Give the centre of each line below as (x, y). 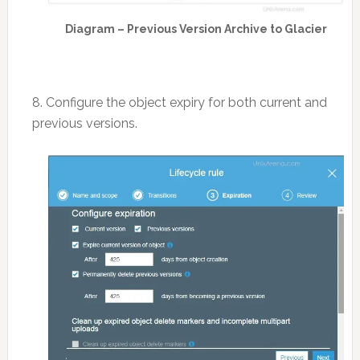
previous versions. (84, 123)
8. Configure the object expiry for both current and (179, 102)
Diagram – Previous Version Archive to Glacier (196, 29)
